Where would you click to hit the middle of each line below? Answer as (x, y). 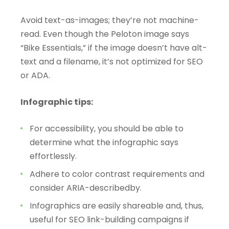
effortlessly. (53, 156)
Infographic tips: (57, 102)
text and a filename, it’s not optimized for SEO (112, 61)
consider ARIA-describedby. (87, 188)
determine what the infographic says (104, 142)
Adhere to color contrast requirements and (117, 174)
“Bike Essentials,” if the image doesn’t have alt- (114, 48)
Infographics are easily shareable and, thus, (117, 205)
